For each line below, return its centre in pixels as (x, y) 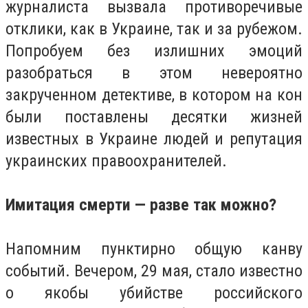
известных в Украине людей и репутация (154, 139)
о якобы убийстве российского (154, 293)
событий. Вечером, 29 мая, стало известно (154, 271)
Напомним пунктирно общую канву (154, 249)
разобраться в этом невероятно (154, 73)
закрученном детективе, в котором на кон (154, 95)
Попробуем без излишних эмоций (154, 51)
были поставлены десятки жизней (154, 117)
